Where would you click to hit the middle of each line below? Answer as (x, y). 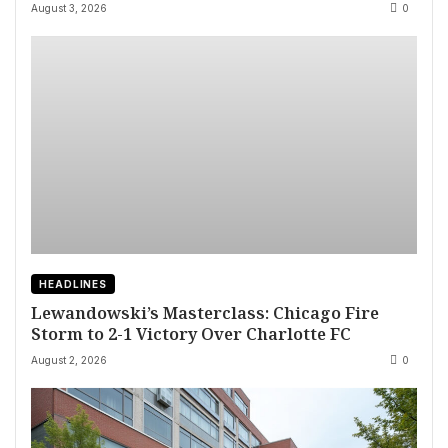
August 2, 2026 (69, 360)
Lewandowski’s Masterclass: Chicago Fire (205, 313)
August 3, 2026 (69, 8)
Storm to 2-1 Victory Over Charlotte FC (191, 334)
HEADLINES (73, 284)
